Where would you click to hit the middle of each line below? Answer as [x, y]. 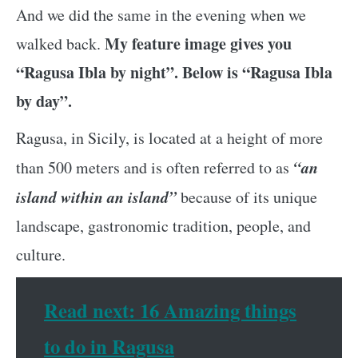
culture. [41, 255]
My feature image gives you [196, 44]
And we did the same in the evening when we [161, 15]
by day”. [44, 101]
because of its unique [247, 197]
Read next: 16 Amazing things [170, 310]
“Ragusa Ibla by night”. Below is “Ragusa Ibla [174, 73]
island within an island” [96, 197]
